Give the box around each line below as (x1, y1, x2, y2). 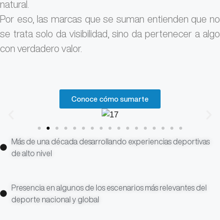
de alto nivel (11, 149, 52, 158)
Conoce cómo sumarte (71, 95, 149, 103)
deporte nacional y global (11, 195, 99, 204)
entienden (147, 14, 192, 25)
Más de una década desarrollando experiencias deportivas (11, 137, 210, 146)
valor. (61, 43, 82, 54)
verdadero (17, 43, 61, 54)
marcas (51, 14, 85, 25)
